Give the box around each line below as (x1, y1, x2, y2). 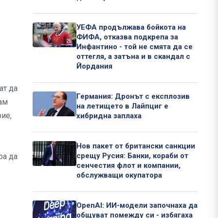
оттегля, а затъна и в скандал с (76, 52, 190, 61)
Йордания (76, 62, 112, 71)
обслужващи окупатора (76, 171, 162, 180)
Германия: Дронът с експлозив (76, 92, 190, 101)
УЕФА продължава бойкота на (76, 23, 186, 32)
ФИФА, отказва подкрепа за (76, 33, 178, 42)
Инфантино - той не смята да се (76, 42, 193, 52)
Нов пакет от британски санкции (76, 142, 195, 151)
